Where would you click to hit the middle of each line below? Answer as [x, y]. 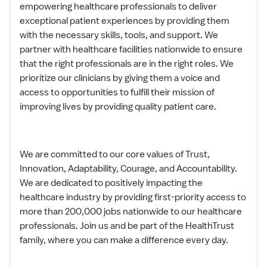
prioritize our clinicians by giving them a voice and [120, 78]
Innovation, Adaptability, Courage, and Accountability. [128, 169]
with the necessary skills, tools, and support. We [119, 35]
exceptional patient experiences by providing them [125, 21]
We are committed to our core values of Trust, [115, 154]
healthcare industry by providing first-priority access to [133, 197]
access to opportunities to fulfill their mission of [117, 92]
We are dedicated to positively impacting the [111, 183]
